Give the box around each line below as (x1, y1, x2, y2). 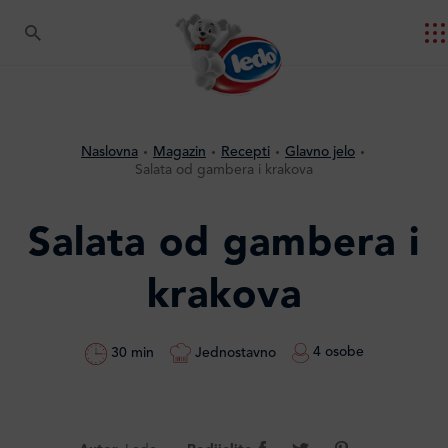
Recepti (221, 145, 270, 159)
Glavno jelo (285, 145, 355, 159)
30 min (106, 346, 154, 361)
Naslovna (81, 145, 138, 159)
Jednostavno (190, 345, 276, 360)
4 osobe (308, 345, 364, 360)
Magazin (153, 145, 206, 159)
